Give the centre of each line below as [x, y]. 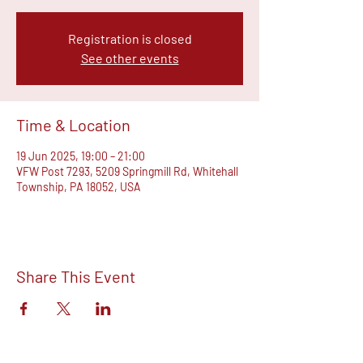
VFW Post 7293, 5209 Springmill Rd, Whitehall [127, 171]
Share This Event [76, 276]
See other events [130, 58]
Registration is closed [130, 38]
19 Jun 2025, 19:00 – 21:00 [81, 156]
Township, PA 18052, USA [79, 186]
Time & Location [73, 124]
